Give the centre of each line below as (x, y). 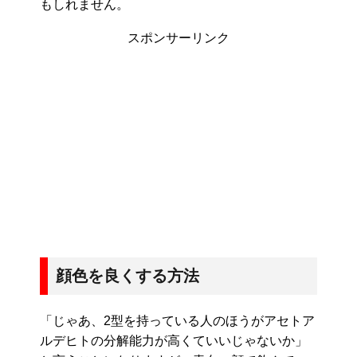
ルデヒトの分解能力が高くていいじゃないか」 (174, 341)
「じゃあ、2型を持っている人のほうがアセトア (177, 321)
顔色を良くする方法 (127, 276)
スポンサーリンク (178, 38)
